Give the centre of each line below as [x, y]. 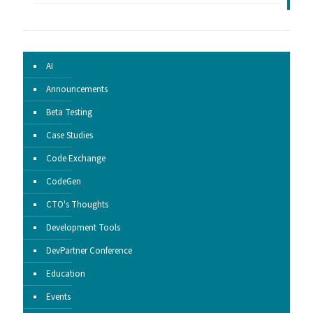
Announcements [77, 90]
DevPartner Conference [89, 251]
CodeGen [64, 182]
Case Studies [70, 136]
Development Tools [83, 228]
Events [58, 297]
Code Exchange [76, 159]
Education [66, 274]
